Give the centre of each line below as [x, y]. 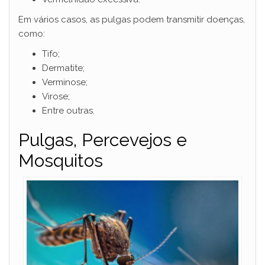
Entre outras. [68, 110]
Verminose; [65, 82]
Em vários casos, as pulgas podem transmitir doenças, [132, 19]
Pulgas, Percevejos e [103, 140]
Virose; [56, 96]
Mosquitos [61, 160]
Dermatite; [63, 68]
